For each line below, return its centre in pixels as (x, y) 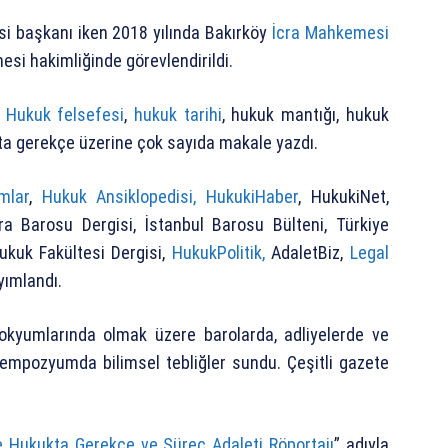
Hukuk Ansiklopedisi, (119, 196)
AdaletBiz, (307, 252)
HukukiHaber (252, 196)
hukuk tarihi (178, 114)
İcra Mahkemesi (330, 32)
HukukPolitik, (218, 252)
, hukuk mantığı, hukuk (305, 114)
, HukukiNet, (343, 196)
